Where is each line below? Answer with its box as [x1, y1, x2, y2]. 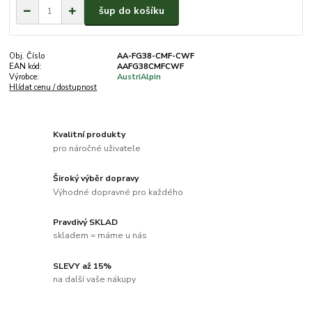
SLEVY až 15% [53, 260, 112, 272]
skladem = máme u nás [53, 230, 148, 242]
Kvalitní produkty [53, 129, 126, 141]
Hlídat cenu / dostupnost [9, 81, 97, 93]
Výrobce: [9, 71, 40, 82]
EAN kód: [9, 61, 42, 72]
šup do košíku [99, 4, 164, 18]
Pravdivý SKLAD [53, 216, 118, 228]
